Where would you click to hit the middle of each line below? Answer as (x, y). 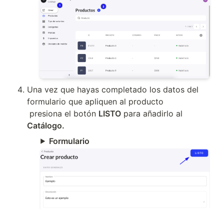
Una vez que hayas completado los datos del (112, 89)
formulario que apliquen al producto (95, 101)
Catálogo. (45, 125)
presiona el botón (64, 113)
